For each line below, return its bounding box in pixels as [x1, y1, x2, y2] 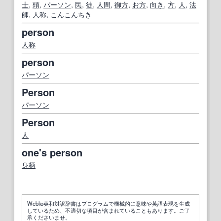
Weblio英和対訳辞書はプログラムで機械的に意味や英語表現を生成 [27, 199, 190, 207]
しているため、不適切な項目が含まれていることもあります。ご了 [27, 206, 190, 214]
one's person [22, 145, 82, 159]
